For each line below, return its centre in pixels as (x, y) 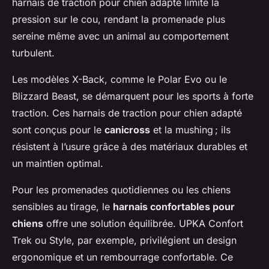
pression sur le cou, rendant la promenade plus (119, 19)
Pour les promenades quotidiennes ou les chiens (121, 189)
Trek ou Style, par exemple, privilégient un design (124, 240)
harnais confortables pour (174, 206)
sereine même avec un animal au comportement (120, 36)
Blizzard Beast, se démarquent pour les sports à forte (133, 96)
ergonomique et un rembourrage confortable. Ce (122, 257)
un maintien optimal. (58, 163)
